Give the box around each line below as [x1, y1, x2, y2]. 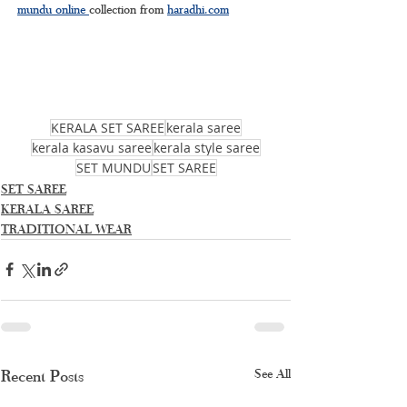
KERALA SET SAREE [51, 118, 164, 136]
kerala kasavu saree [32, 138, 152, 156]
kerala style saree [154, 138, 260, 156]
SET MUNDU [75, 158, 151, 176]
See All [254, 363, 291, 382]
